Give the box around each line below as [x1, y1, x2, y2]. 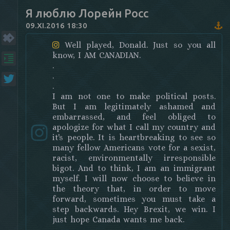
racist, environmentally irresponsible [52, 153, 216, 163]
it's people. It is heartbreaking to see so [52, 132, 216, 142]
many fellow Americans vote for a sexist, [52, 143, 216, 152]
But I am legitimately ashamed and [52, 102, 216, 111]
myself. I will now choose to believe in [52, 174, 216, 183]
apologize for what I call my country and [52, 122, 216, 132]
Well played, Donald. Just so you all [65, 40, 216, 50]
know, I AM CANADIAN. [52, 50, 141, 60]
